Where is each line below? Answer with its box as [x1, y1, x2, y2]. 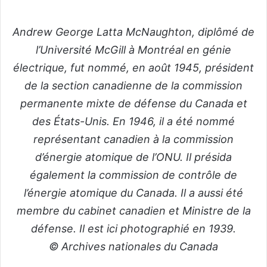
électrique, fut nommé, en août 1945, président [13, 61, 254, 74]
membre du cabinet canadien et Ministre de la [16, 204, 251, 217]
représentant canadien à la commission [33, 132, 234, 145]
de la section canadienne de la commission [24, 79, 243, 92]
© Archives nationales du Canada [49, 240, 218, 253]
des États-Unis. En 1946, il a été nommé [32, 114, 235, 128]
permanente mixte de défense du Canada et [20, 97, 247, 110]
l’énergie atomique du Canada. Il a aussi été [24, 186, 243, 199]
